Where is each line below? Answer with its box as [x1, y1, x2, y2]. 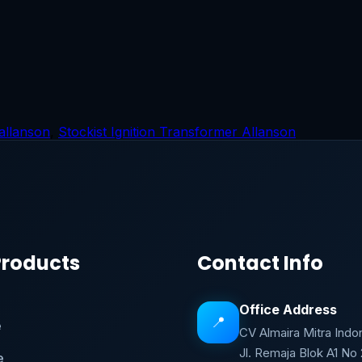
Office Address [239, 301, 338, 318]
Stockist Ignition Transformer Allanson [58, 123, 296, 140]
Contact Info [197, 249, 324, 276]
